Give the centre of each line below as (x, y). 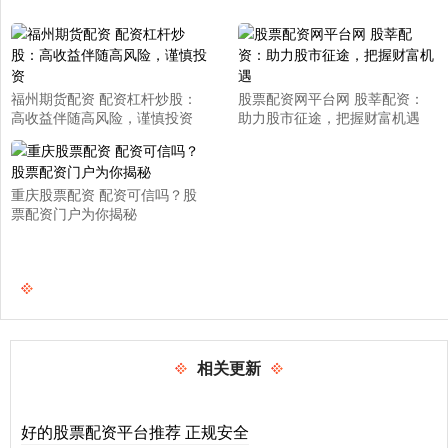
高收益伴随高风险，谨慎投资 (102, 117)
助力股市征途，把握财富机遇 (328, 117)
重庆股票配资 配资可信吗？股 (104, 194)
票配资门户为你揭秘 (74, 213)
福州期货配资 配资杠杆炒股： (104, 98)
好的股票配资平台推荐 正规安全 (135, 431)
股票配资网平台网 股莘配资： (330, 98)
